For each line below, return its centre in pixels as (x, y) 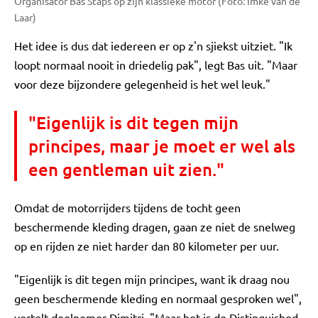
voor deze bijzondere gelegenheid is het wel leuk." (142, 83)
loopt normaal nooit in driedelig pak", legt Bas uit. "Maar (156, 64)
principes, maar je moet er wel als (162, 146)
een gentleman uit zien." (126, 169)
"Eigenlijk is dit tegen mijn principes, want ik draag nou (152, 279)
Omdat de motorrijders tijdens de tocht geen (127, 207)
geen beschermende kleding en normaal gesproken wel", (158, 298)
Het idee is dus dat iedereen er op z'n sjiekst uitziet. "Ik (153, 45)
